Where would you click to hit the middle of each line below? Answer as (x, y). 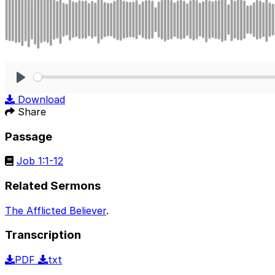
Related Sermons (53, 186)
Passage (29, 136)
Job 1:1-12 (40, 161)
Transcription (43, 235)
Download (41, 99)
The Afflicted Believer (56, 210)
